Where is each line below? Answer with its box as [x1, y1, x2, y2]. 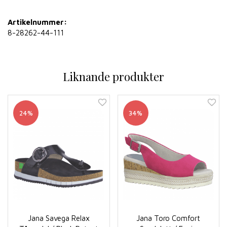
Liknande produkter [63, 68, 164, 84]
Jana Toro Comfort [136, 214, 201, 223]
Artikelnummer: [8, 17, 67, 26]
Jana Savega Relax [27, 214, 90, 223]
